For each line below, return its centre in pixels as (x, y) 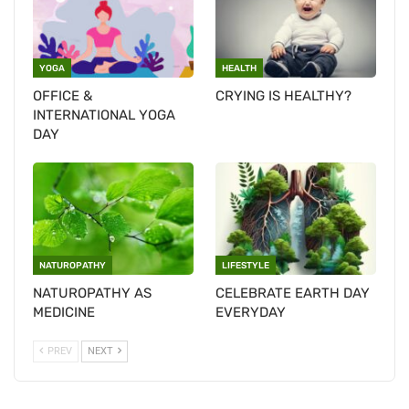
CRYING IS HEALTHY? (283, 95)
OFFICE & (63, 95)
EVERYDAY (251, 312)
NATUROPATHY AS (92, 293)
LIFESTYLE (246, 265)
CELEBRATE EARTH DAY (293, 293)
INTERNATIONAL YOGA (104, 115)
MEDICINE (64, 312)
